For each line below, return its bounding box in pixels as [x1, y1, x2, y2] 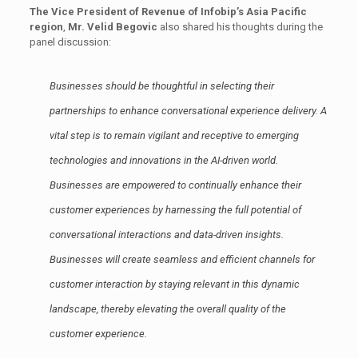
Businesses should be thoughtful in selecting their [49, 80, 274, 93]
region [29, 21, 63, 34]
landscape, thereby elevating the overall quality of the [49, 303, 286, 316]
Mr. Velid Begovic [67, 21, 157, 34]
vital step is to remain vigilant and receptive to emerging [49, 129, 299, 142]
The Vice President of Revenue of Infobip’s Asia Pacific [29, 6, 307, 18]
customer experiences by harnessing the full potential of [49, 204, 301, 217]
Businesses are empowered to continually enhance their [49, 179, 301, 192]
